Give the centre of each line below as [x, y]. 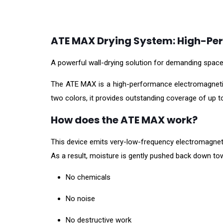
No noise [80, 199]
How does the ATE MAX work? [124, 120]
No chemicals [88, 177]
